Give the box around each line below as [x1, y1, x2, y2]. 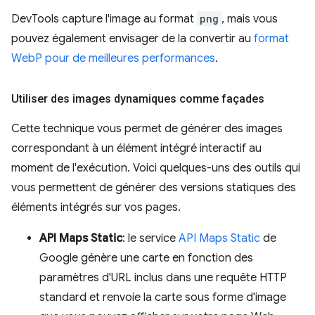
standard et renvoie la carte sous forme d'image [39, 290, 286, 304]
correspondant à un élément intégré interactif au [11, 141, 262, 155]
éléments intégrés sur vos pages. [11, 200, 181, 214]
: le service [122, 231, 179, 245]
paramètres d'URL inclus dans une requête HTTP [39, 270, 287, 285]
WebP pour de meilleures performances [11, 51, 215, 65]
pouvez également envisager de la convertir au [11, 31, 254, 46]
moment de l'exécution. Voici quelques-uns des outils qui [11, 160, 300, 175]
